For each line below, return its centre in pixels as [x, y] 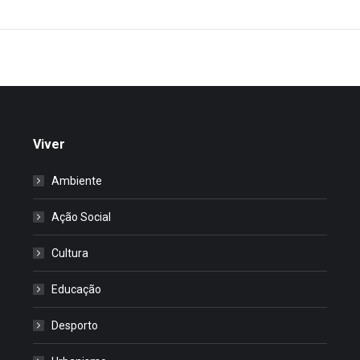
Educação [76, 289]
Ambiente [76, 180]
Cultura [70, 253]
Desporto [74, 325]
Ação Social [81, 217]
